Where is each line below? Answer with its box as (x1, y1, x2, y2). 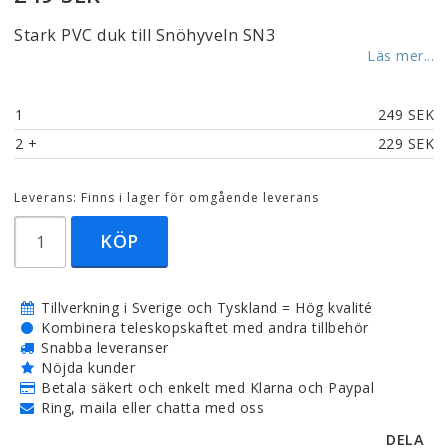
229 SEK (377, 134, 434, 153)
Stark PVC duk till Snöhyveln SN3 (14, 24, 275, 46)
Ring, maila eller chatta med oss (41, 398, 264, 417)
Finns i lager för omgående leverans (81, 189, 319, 206)
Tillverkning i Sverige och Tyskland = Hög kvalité (41, 298, 373, 317)
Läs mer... (367, 46, 434, 65)
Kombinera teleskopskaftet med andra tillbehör (41, 318, 369, 337)
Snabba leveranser (41, 338, 169, 357)
